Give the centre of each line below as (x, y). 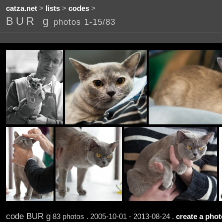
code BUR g (28, 216)
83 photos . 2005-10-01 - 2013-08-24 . (113, 216)
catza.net (21, 9)
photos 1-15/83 (84, 22)
